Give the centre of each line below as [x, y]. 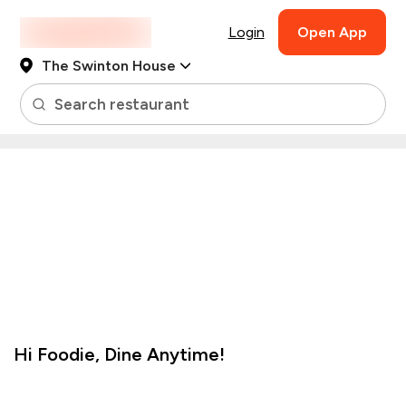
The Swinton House [109, 66]
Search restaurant [122, 104]
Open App [332, 32]
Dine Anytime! [164, 354]
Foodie [66, 354]
